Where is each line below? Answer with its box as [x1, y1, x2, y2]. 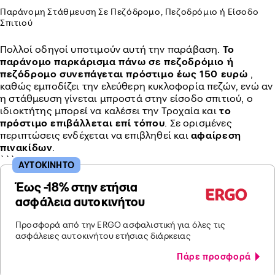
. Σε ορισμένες [165, 117, 232, 129]
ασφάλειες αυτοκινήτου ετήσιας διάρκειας [15, 230, 191, 241]
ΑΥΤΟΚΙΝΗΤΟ [18, 160, 74, 170]
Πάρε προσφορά [177, 251, 255, 261]
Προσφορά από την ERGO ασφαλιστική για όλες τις [15, 219, 226, 230]
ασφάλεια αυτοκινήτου [15, 195, 145, 209]
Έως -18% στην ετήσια [15, 180, 138, 194]
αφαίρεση [190, 129, 241, 141]
